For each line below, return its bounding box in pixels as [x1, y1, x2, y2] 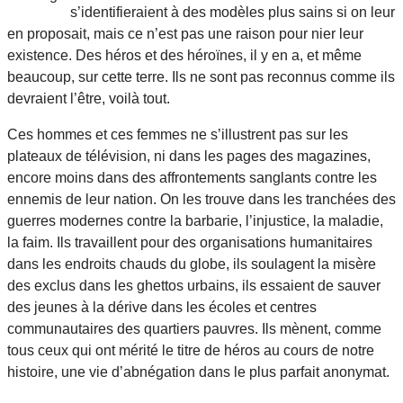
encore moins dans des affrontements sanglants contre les [7, 169, 377, 185]
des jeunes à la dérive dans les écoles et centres [7, 299, 317, 315]
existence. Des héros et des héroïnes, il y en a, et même [7, 47, 362, 63]
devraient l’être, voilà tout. [7, 90, 170, 106]
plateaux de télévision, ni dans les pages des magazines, [7, 148, 371, 164]
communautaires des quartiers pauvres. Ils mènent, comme [7, 320, 381, 336]
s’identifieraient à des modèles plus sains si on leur [70, 4, 395, 20]
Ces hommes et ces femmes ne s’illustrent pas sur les [7, 126, 348, 142]
